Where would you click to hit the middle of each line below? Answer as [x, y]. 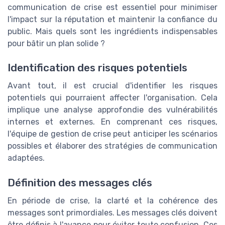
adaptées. [26, 158]
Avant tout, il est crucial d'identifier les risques [113, 86]
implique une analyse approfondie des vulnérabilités [113, 110]
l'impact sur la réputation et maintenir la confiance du [113, 19]
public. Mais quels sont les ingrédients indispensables [113, 31]
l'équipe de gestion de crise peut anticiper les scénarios [113, 134]
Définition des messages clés [80, 183]
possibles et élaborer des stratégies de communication [113, 146]
